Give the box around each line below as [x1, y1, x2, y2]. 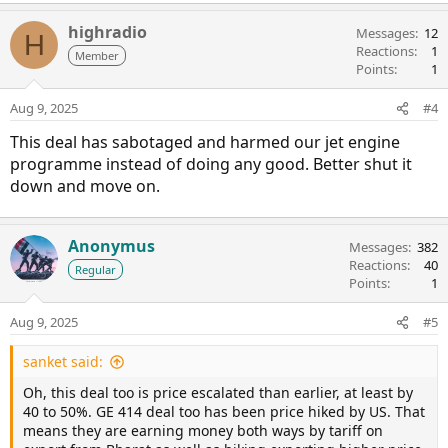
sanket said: [23, 352, 103, 372]
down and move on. [10, 175, 160, 198]
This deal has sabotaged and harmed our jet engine [10, 131, 400, 154]
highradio [68, 21, 147, 44]
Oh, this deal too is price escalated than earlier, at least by [23, 383, 413, 403]
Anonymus [68, 235, 155, 258]
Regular [75, 262, 116, 278]
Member [75, 48, 119, 64]
